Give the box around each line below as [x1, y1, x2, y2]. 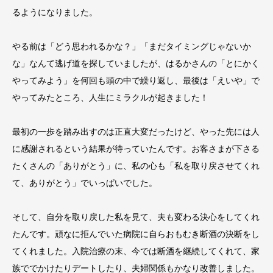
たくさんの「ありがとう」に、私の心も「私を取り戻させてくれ [12, 159, 260, 171]
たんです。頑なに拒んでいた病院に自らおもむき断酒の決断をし [12, 227, 260, 239]
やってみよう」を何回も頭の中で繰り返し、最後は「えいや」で [12, 74, 260, 86]
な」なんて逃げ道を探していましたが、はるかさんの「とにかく [12, 57, 260, 69]
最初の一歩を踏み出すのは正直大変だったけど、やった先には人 [12, 125, 260, 137]
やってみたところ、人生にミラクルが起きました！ [12, 91, 208, 103]
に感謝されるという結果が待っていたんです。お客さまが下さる [12, 142, 260, 154]
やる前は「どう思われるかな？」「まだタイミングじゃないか [12, 40, 251, 52]
